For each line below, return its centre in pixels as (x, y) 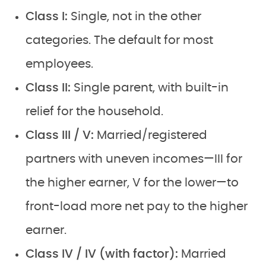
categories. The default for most (119, 40)
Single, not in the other (134, 16)
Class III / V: (60, 135)
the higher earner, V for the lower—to (132, 183)
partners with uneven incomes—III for (134, 159)
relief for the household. (94, 111)
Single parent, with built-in (150, 88)
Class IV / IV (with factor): (102, 254)
